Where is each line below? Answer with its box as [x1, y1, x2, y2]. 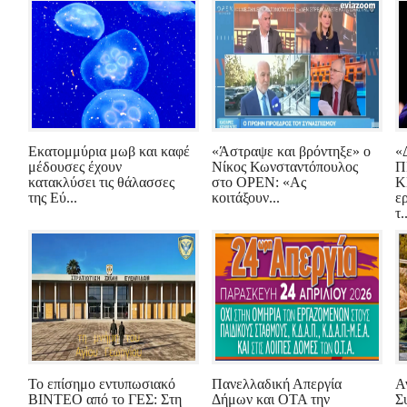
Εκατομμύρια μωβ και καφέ [28, 144, 190, 159]
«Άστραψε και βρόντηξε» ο [212, 144, 371, 159]
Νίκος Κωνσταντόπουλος [212, 159, 358, 174]
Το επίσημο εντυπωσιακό [28, 376, 175, 392]
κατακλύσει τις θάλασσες [28, 174, 174, 190]
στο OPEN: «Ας [212, 174, 306, 190]
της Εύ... [28, 190, 77, 205]
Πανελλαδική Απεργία [212, 376, 342, 392]
